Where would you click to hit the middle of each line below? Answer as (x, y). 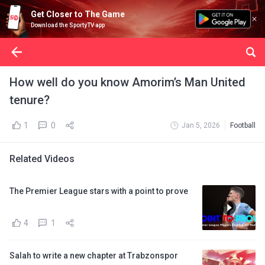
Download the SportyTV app (68, 25)
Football (243, 125)
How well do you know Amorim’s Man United (127, 82)
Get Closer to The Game (78, 14)
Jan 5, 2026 (201, 125)
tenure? (30, 100)
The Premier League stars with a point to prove (99, 191)
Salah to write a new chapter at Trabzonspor (94, 256)
